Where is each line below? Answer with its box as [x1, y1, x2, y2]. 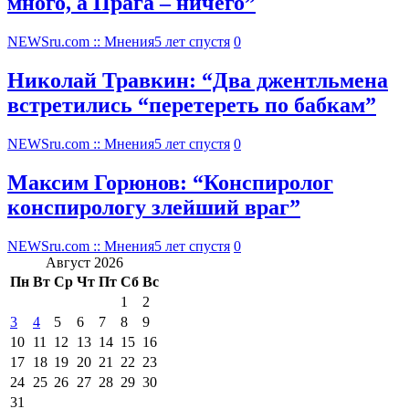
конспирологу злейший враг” [7, 194, 300, 219]
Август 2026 [46, 254, 123, 270]
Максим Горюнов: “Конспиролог [7, 170, 333, 194]
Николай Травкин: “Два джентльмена [7, 68, 388, 93]
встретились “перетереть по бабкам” [7, 93, 376, 118]
